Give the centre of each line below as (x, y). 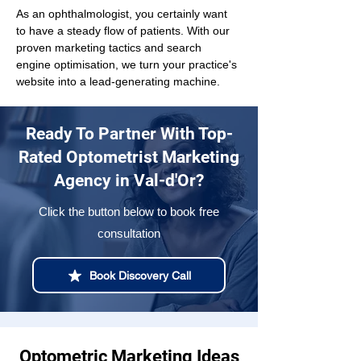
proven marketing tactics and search (110, 48)
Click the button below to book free (129, 212)
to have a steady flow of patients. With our (124, 31)
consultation (129, 233)
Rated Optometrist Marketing (129, 157)
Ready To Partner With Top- (129, 134)
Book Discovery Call (140, 275)
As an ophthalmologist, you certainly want (123, 14)
